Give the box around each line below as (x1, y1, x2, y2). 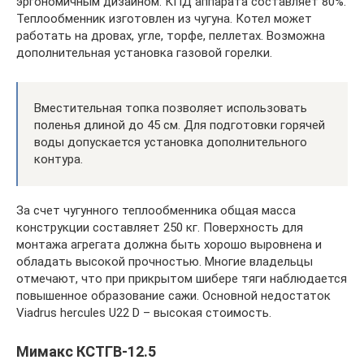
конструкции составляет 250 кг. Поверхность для (16, 219, 303, 235)
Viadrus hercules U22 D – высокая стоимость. (16, 305, 271, 320)
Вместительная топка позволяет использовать (34, 100, 307, 115)
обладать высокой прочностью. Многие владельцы (16, 253, 313, 269)
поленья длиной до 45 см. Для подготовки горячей (34, 117, 325, 132)
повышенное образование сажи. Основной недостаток (16, 288, 331, 303)
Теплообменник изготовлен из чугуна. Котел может (16, 11, 312, 26)
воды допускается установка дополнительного (34, 134, 307, 149)
